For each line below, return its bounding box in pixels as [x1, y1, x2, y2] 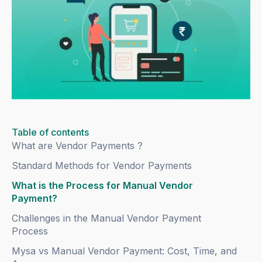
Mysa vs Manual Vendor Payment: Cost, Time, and [12, 245, 237, 257]
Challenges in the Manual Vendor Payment [12, 212, 202, 225]
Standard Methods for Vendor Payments [12, 160, 192, 172]
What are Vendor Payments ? [12, 140, 143, 152]
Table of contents [12, 126, 89, 139]
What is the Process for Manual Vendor [12, 180, 194, 192]
